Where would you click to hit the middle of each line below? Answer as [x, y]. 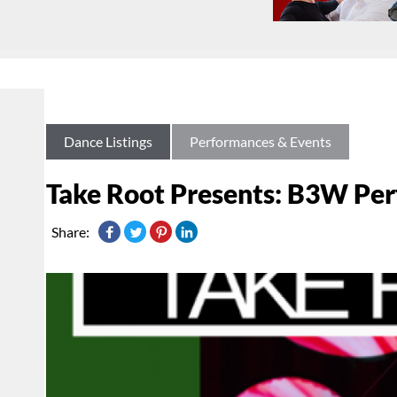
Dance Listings [108, 142]
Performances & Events [261, 142]
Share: [70, 232]
